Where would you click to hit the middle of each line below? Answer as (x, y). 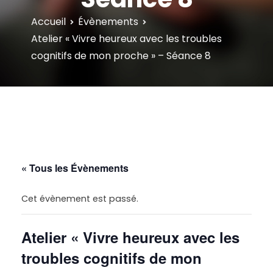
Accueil (48, 21)
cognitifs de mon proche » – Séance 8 (121, 55)
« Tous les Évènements (75, 168)
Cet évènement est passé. (80, 198)
